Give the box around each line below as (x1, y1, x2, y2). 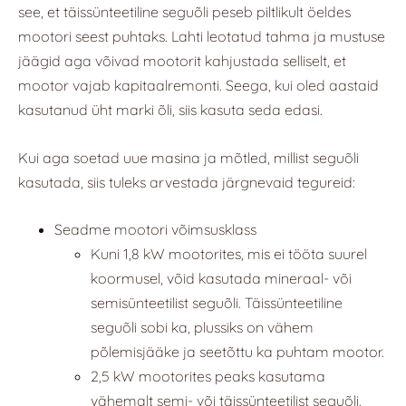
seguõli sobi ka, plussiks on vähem (91, 318, 314, 337)
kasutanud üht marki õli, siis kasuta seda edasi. (18, 101, 323, 120)
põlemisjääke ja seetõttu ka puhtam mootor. (91, 343, 384, 362)
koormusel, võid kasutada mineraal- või (91, 269, 352, 288)
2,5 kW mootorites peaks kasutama (91, 367, 325, 386)
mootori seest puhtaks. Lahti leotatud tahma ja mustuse (18, 27, 385, 46)
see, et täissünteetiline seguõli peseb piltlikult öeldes (18, 3, 351, 22)
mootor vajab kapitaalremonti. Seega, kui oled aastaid (18, 76, 379, 95)
